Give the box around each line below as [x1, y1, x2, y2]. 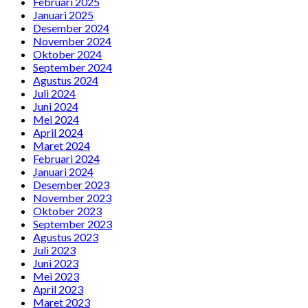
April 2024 [33, 125, 83, 139]
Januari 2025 [33, 8, 93, 21]
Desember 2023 [33, 177, 109, 191]
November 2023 [33, 190, 111, 204]
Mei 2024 [33, 112, 79, 126]
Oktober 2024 [33, 47, 102, 60]
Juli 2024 [33, 86, 76, 100]
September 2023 [33, 217, 112, 230]
